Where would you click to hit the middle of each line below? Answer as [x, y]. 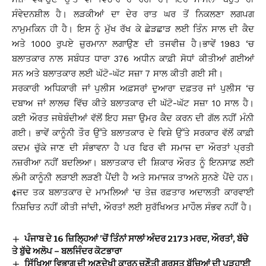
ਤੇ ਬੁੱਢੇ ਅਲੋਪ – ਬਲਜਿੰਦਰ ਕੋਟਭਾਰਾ [67, 251]
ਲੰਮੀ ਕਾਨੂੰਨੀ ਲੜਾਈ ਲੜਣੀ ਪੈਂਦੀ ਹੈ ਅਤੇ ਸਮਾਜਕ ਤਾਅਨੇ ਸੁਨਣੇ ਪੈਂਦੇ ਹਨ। [133, 177]
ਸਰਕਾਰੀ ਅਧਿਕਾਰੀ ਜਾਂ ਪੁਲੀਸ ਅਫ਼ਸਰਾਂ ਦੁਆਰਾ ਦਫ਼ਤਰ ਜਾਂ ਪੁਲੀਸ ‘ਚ [133, 88]
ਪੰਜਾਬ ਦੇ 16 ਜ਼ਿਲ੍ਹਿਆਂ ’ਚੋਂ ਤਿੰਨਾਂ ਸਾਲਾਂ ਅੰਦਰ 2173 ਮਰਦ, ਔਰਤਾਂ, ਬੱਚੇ [137, 238]
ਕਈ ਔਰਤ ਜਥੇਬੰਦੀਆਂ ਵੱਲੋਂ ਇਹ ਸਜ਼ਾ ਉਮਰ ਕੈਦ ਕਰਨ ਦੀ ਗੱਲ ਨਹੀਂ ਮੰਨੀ [133, 118]
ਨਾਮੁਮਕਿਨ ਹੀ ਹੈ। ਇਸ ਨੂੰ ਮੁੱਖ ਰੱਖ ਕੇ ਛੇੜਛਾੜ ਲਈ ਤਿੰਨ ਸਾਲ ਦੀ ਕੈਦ [133, 29]
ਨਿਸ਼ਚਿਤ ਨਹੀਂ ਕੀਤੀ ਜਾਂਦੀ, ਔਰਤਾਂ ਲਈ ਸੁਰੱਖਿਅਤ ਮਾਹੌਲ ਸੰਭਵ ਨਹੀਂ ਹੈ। [132, 207]
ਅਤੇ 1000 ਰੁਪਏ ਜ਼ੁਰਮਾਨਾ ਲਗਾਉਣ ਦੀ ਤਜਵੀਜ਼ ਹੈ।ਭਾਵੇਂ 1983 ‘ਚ [133, 44]
